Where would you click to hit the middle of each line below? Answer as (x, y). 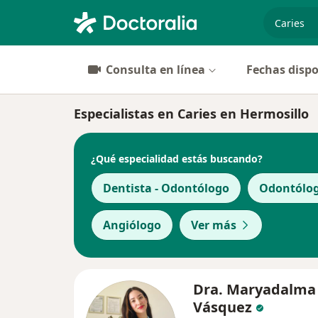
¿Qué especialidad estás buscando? (177, 158)
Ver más (214, 225)
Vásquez (224, 307)
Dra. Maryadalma (254, 289)
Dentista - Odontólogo (166, 188)
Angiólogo (132, 225)
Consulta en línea (155, 70)
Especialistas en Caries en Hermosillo (191, 114)
